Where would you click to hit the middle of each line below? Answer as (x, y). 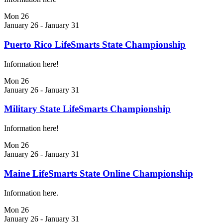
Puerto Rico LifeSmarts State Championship (95, 45)
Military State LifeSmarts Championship (87, 109)
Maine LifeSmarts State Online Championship (99, 173)
